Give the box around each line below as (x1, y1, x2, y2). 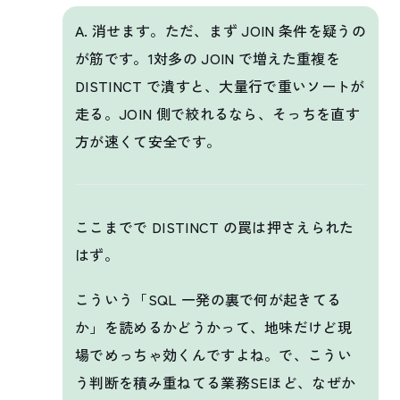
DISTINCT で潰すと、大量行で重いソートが (75, 74, 365, 96)
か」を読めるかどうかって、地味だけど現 (75, 315, 353, 337)
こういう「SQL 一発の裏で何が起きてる (75, 287, 342, 310)
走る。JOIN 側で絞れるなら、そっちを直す (75, 102, 361, 124)
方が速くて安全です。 (75, 129, 221, 152)
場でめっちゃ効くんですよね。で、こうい (75, 343, 353, 365)
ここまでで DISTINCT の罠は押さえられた (75, 215, 354, 237)
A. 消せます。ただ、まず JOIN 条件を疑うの (75, 19, 367, 41)
